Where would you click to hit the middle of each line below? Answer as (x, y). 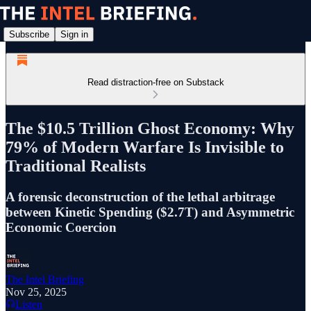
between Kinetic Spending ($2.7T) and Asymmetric (150, 212)
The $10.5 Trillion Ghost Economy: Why (150, 128)
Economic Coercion (61, 227)
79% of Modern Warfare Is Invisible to (145, 147)
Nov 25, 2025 (36, 292)
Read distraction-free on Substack (155, 82)
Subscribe (29, 34)
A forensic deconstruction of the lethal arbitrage (140, 196)
